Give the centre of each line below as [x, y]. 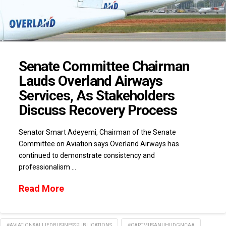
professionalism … [47, 167]
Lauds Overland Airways [91, 81]
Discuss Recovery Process [98, 110]
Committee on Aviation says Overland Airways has [99, 144]
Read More [41, 189]
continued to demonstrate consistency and [87, 155]
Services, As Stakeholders [97, 96]
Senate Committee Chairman [104, 67]
